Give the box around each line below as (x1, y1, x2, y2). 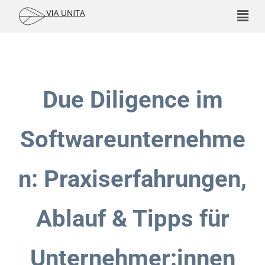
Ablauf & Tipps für (35, 205, 230, 232)
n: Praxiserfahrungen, (18, 165, 247, 193)
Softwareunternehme (20, 125, 245, 153)
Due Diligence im (42, 86, 223, 114)
